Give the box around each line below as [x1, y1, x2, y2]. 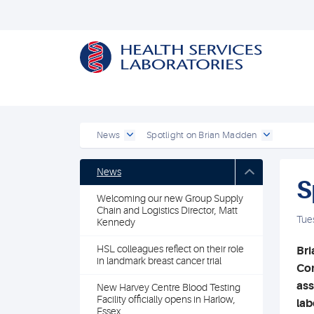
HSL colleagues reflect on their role [97, 243, 244, 254]
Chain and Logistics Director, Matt [97, 205, 238, 216]
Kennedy [97, 217, 135, 228]
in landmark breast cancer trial [97, 255, 221, 266]
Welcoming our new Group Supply [97, 193, 243, 204]
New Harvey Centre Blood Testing [97, 282, 240, 293]
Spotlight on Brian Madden [146, 130, 257, 140]
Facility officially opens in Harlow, [97, 294, 235, 305]
